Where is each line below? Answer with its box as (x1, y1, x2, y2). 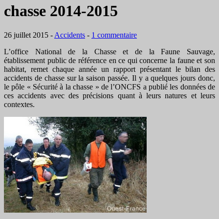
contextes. (4, 100, 35, 109)
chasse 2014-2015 (4, 2, 118, 20)
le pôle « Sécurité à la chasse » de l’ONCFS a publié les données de (4, 82, 215, 91)
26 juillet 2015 (4, 30, 48, 39)
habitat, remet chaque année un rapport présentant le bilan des (4, 65, 215, 73)
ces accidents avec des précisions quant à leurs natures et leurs (4, 91, 215, 100)
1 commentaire (91, 30, 137, 39)
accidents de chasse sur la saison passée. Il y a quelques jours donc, (4, 73, 215, 82)
